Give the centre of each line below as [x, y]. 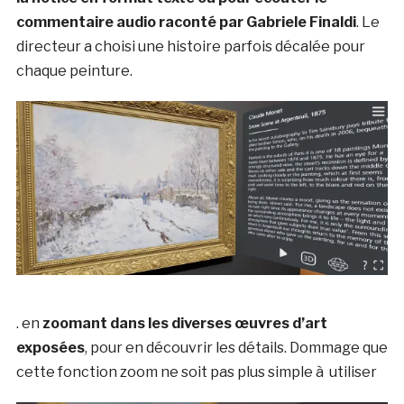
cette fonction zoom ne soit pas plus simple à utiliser [196, 372]
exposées [50, 348]
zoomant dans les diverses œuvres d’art [184, 324]
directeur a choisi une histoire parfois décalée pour [190, 46]
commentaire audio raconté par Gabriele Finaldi [186, 22]
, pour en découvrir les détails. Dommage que [236, 348]
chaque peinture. [74, 70]
